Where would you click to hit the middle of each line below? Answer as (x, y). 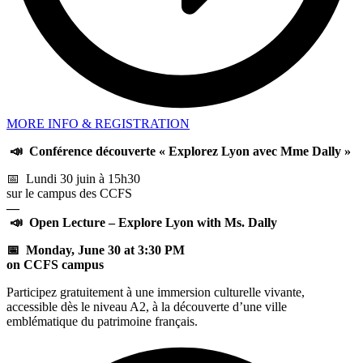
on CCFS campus (55, 265)
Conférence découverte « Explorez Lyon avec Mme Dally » (190, 152)
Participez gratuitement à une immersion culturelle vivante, (156, 293)
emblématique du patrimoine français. (102, 322)
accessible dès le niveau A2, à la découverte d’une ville (147, 307)
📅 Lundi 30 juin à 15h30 (73, 179)
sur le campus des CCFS (69, 194)
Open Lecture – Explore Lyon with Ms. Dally (153, 223)
